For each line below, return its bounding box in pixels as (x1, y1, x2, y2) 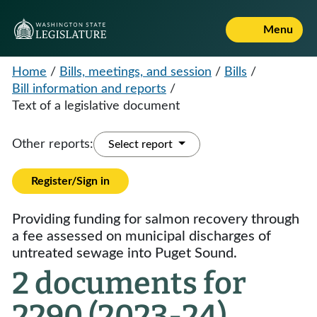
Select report (108, 139, 175, 150)
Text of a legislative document (12, 100, 180, 113)
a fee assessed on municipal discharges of (12, 229, 271, 243)
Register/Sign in (31, 175, 110, 187)
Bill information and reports (12, 83, 166, 96)
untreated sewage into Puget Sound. (12, 246, 237, 260)
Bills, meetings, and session (59, 66, 212, 79)
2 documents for (12, 265, 246, 301)
